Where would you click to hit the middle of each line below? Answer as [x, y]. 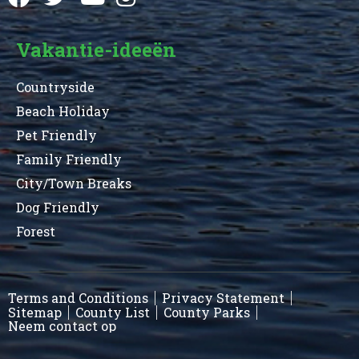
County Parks [207, 312]
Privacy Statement [223, 297]
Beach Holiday [63, 111]
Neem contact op [62, 325]
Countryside [55, 87]
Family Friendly [69, 159]
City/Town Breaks [74, 183]
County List [113, 312]
